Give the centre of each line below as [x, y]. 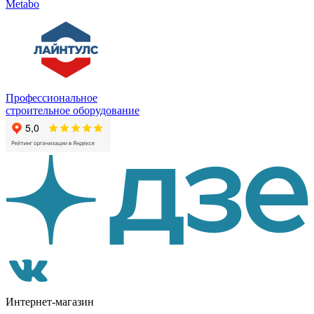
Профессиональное [52, 97]
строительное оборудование [73, 110]
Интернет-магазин [50, 301]
